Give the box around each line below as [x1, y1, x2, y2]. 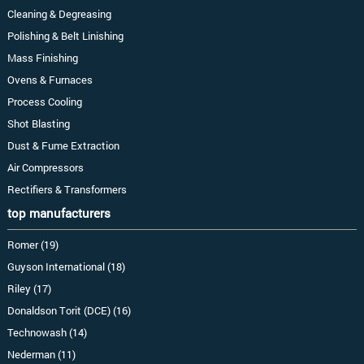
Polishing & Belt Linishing [6, 29, 123, 43]
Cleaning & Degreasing [6, 7, 111, 21]
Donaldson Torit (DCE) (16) [6, 304, 131, 318]
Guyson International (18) [6, 260, 125, 274]
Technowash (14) [6, 326, 87, 340]
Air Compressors [6, 161, 84, 175]
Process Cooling [6, 95, 82, 109]
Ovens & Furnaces [6, 73, 93, 87]
